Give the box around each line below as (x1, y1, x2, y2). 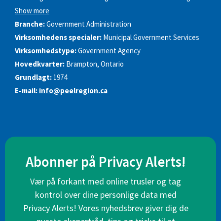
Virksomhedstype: (15, 46, 76, 56)
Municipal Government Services (103, 33, 199, 42)
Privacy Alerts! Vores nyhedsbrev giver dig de (23, 202, 188, 214)
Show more (15, 6, 49, 16)
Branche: (15, 19, 45, 29)
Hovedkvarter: (15, 59, 65, 69)
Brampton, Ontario (66, 59, 124, 69)
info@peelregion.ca (39, 86, 108, 96)
